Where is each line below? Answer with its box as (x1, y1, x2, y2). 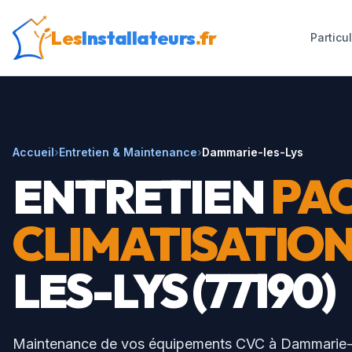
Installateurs (82, 26, 196, 49)
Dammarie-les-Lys (202, 145, 303, 159)
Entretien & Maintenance (59, 145, 197, 159)
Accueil (13, 145, 54, 159)
